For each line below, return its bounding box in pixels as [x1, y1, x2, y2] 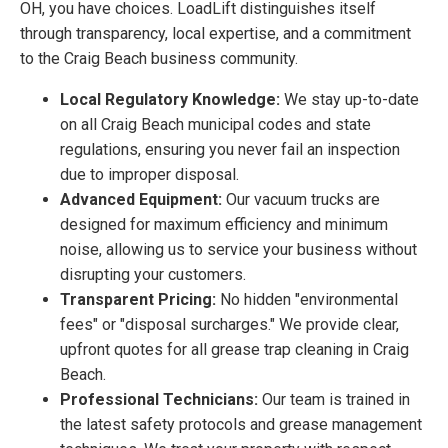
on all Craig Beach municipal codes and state [60, 114, 371, 134]
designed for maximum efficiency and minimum [60, 214, 388, 234]
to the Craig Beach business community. [20, 48, 298, 68]
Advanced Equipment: [60, 189, 222, 209]
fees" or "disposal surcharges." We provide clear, [60, 314, 399, 334]
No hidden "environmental [216, 289, 398, 309]
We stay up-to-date [280, 89, 419, 109]
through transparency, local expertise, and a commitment [20, 23, 411, 43]
